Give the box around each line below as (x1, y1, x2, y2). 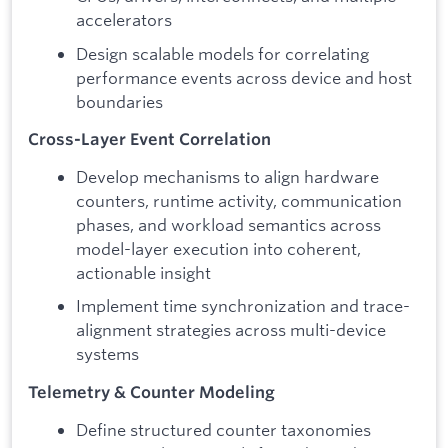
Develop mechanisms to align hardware (76, 165, 379, 187)
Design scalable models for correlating (76, 42, 369, 64)
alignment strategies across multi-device (76, 319, 386, 341)
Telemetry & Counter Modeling (28, 381, 275, 402)
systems (76, 343, 139, 365)
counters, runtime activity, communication (76, 189, 402, 211)
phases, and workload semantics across (76, 213, 381, 235)
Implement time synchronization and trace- (76, 295, 410, 317)
